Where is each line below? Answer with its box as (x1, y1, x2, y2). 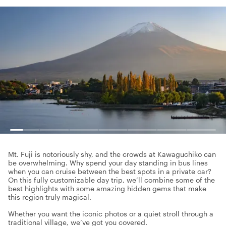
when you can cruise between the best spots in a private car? (8, 167, 211, 176)
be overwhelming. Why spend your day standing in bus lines (8, 158, 208, 167)
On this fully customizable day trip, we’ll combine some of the (8, 176, 215, 184)
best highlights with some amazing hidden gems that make (8, 184, 206, 193)
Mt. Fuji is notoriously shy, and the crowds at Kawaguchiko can (8, 150, 216, 158)
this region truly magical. (8, 193, 91, 201)
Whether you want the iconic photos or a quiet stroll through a (8, 209, 213, 218)
